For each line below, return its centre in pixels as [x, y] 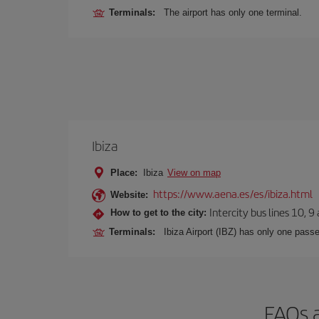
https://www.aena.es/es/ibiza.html [233, 193]
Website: [129, 195]
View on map [194, 173]
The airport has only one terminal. [233, 12]
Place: [124, 173]
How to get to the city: [158, 212]
